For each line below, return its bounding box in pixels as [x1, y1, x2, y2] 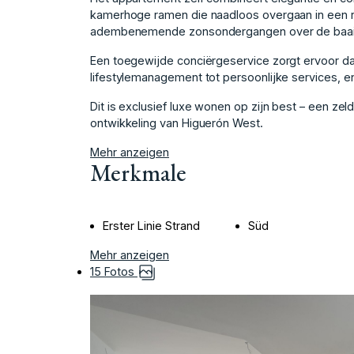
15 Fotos [90, 264, 137, 278]
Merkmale [90, 156, 186, 188]
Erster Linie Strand [103, 218, 200, 232]
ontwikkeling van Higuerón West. [90, 115, 263, 130]
